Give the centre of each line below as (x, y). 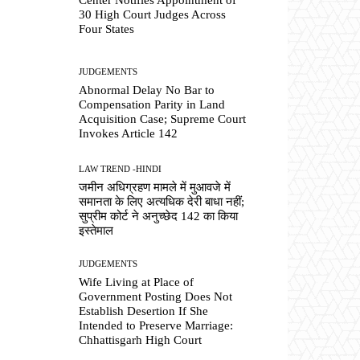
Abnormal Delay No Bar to (147, 90)
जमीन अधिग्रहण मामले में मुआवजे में (155, 188)
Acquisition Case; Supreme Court (163, 119)
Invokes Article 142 (129, 134)
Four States (107, 29)
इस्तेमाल (96, 231)
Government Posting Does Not (156, 297)
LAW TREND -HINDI (121, 169)
